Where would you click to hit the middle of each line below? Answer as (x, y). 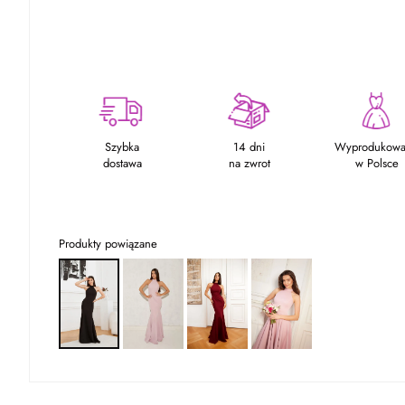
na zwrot (249, 163)
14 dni (250, 146)
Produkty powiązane (108, 243)
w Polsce (377, 163)
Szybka (122, 146)
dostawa (122, 163)
